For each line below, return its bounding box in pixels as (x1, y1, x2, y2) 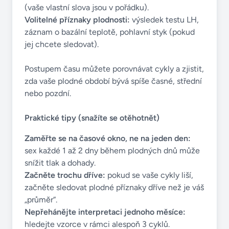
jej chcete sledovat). (25, 39, 99, 49)
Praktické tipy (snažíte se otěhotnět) (25, 113, 159, 123)
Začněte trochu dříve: (25, 170, 105, 180)
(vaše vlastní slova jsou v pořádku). (25, 3, 149, 12)
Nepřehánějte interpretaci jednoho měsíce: (25, 207, 186, 217)
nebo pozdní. (25, 88, 71, 98)
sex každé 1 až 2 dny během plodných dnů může (25, 146, 200, 155)
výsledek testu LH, (130, 15, 199, 25)
